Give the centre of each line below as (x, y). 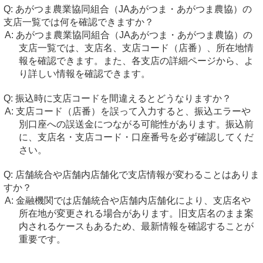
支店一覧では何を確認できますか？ (79, 22)
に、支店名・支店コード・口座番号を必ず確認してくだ (136, 137)
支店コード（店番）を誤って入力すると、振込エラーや (133, 111)
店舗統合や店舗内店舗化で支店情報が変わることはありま (137, 175)
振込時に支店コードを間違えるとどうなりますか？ (123, 98)
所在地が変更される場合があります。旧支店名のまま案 (136, 213)
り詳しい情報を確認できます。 (84, 74)
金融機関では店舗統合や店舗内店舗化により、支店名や (133, 200)
